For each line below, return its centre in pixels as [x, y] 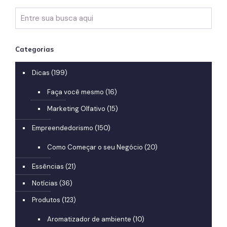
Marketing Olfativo [76, 109]
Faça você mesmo [75, 92]
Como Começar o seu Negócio [95, 147]
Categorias [34, 49]
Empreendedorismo [63, 128]
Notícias [45, 183]
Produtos [46, 200]
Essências [48, 167]
